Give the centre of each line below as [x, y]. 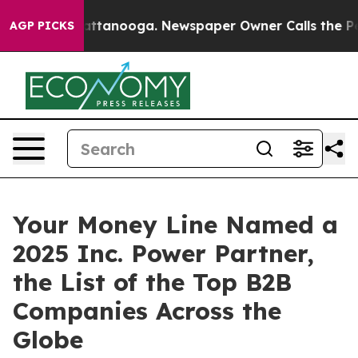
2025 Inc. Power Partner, [163, 253]
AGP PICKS [42, 26]
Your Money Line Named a [175, 225]
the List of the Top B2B [152, 282]
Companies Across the [147, 311]
